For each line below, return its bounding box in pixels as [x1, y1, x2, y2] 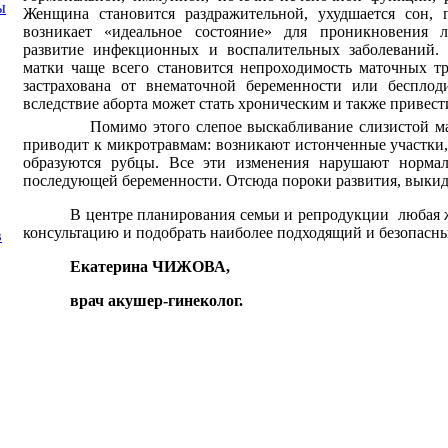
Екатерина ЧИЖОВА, [70, 257, 231, 275]
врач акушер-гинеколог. [70, 291, 244, 309]
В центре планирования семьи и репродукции [70, 205, 389, 223]
